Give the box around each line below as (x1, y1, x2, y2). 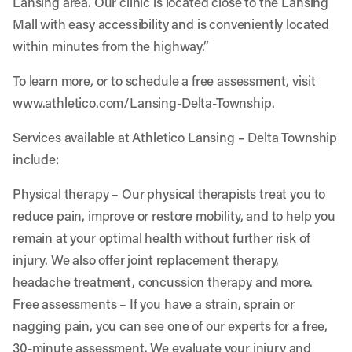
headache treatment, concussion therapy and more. (13, 273, 313, 290)
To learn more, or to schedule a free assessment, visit (13, 71, 316, 89)
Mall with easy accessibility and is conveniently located (13, 15, 330, 32)
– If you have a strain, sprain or (116, 295, 295, 312)
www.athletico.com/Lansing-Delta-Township (13, 93, 272, 111)
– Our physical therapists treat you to (108, 185, 326, 202)
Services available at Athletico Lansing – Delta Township (13, 128, 338, 145)
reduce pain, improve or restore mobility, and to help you (13, 207, 335, 224)
